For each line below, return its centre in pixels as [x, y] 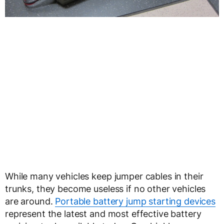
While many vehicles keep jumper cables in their [104, 176]
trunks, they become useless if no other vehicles [105, 188]
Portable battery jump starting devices [135, 201]
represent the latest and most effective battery [103, 213]
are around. [30, 201]
